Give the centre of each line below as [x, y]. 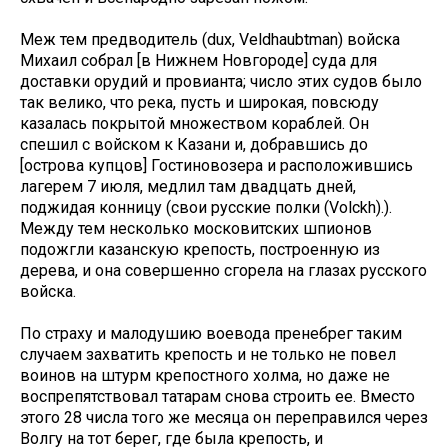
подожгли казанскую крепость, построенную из [200, 250]
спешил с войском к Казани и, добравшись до [194, 145]
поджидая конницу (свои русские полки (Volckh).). [206, 208]
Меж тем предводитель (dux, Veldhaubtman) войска [210, 40]
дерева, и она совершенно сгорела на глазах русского [223, 271]
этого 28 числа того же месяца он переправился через [224, 418]
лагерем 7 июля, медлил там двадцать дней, [188, 187]
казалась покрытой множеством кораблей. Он [194, 124]
